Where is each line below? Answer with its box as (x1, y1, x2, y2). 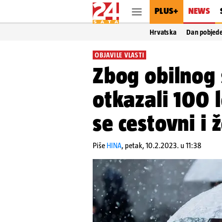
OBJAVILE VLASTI (95, 51, 145, 59)
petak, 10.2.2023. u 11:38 (125, 141, 201, 150)
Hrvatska (150, 28, 177, 36)
